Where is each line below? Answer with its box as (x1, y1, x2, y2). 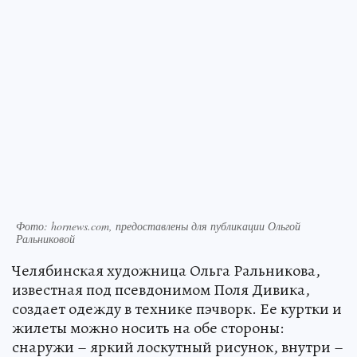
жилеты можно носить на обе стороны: (12, 316, 284, 339)
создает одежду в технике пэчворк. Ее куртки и (12, 297, 342, 320)
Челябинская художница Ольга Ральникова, (12, 259, 320, 281)
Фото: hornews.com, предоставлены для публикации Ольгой (16, 218, 300, 233)
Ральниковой (16, 230, 75, 246)
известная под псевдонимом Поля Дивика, (12, 278, 310, 300)
